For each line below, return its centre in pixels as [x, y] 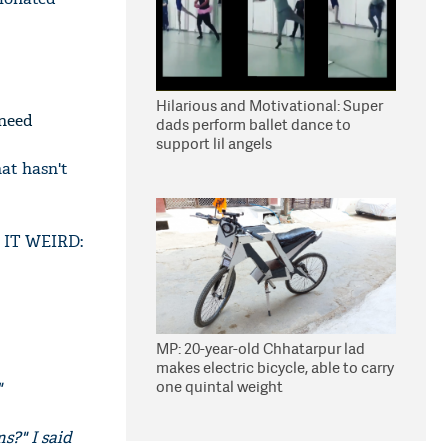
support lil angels [214, 143]
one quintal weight [219, 386]
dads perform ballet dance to [253, 124]
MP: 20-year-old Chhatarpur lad [260, 348]
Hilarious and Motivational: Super [269, 105]
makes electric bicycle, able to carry [275, 367]
